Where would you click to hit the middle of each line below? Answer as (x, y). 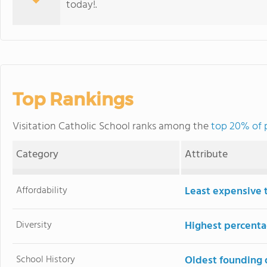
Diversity (34, 225)
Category (38, 155)
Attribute (207, 155)
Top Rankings (73, 99)
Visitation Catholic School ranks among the (112, 127)
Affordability (42, 191)
